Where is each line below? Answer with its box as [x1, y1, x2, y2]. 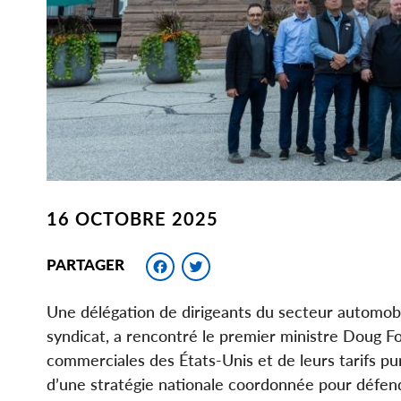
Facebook [175, 244, 295, 280]
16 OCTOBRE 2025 [47, 208, 218, 230]
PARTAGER [47, 254, 124, 274]
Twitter [210, 244, 300, 280]
